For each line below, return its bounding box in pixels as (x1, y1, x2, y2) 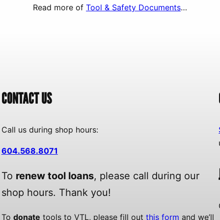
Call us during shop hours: (1, 125, 98, 135)
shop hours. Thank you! (1, 187, 111, 199)
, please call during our (93, 170, 199, 182)
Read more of (33, 2, 86, 13)
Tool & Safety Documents (86, 2, 181, 13)
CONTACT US (1, 89, 52, 108)
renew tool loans (15, 170, 94, 182)
